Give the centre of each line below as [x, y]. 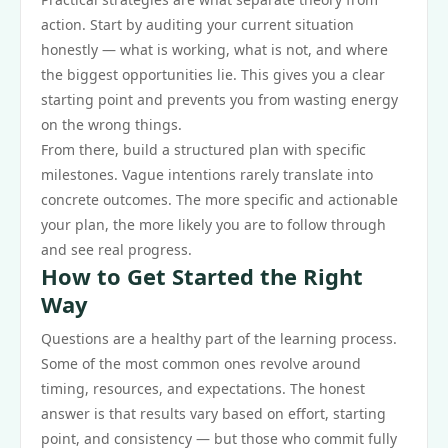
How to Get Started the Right [202, 276]
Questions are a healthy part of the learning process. [219, 338]
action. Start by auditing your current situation [197, 24]
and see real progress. [116, 249]
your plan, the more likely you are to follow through [213, 224]
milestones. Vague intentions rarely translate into [207, 174]
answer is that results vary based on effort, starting [213, 413]
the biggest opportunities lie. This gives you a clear [213, 74]
